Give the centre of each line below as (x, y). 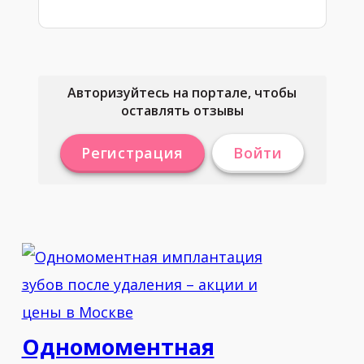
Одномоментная (118, 347)
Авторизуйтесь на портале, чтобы (182, 93)
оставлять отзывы (182, 110)
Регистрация (133, 153)
